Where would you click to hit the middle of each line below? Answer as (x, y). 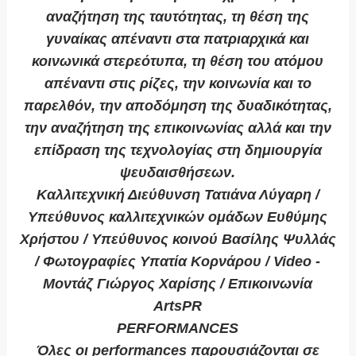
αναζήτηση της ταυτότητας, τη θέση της (178, 17)
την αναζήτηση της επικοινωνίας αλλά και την (178, 128)
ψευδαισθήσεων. (178, 173)
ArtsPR (178, 306)
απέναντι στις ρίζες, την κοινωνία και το (178, 84)
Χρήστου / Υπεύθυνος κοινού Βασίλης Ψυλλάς (178, 240)
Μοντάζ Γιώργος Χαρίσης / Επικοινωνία (178, 284)
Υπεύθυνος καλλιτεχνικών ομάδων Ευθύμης (178, 217)
